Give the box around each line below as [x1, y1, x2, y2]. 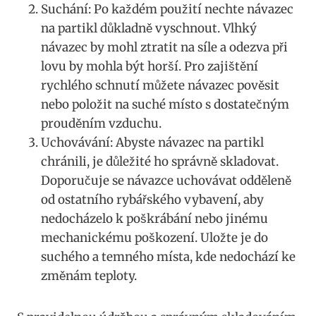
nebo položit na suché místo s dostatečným [41, 96, 289, 112]
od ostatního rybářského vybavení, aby [41, 191, 264, 207]
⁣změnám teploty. [41, 267, 137, 284]
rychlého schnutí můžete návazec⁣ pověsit [41, 77, 279, 93]
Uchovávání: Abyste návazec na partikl [41, 134, 264, 150]
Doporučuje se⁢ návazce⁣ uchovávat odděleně [41, 172, 291, 188]
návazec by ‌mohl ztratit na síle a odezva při [41, 39, 288, 55]
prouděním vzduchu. [41, 115, 162, 131]
